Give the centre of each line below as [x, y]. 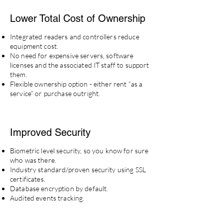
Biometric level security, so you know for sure [79, 151]
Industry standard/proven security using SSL [78, 169]
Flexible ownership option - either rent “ [70, 84]
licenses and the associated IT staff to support [80, 65]
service [20, 93]
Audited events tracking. [47, 198]
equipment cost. [34, 46]
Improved [32, 132]
